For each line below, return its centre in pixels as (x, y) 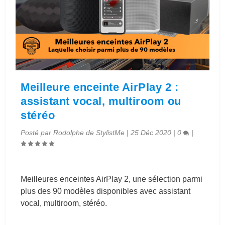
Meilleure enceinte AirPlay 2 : (100, 87)
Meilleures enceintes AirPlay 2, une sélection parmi (112, 179)
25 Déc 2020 (151, 133)
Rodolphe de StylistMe (89, 133)
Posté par (37, 133)
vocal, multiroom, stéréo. (64, 203)
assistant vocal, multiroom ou (101, 101)
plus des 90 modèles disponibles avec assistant (106, 191)
